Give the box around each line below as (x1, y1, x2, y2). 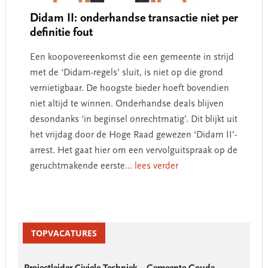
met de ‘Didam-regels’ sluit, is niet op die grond (29, 68, 223, 78)
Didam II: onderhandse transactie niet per (29, 13, 238, 25)
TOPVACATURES (31, 227, 97, 239)
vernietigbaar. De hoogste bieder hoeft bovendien (29, 84, 229, 93)
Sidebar (5, 227, 45, 240)
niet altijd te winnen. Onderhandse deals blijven (29, 99, 224, 109)
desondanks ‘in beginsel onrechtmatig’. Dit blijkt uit (29, 115, 237, 124)
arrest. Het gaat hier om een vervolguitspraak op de (29, 146, 237, 156)
